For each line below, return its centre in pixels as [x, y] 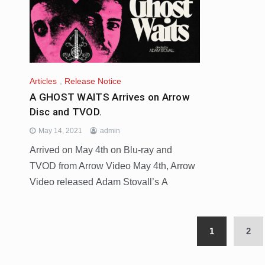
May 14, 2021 [60, 131]
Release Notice [93, 81]
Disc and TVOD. [66, 112]
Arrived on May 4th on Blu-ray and [101, 150]
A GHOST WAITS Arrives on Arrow [110, 97]
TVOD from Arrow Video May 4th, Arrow [112, 166]
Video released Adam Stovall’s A [99, 182]
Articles [43, 81]
